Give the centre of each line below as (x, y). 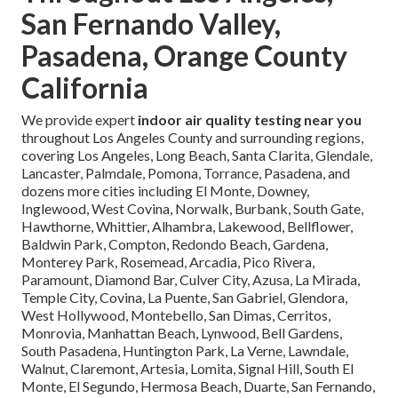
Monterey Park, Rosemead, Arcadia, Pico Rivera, (168, 262)
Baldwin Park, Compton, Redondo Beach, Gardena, (175, 244)
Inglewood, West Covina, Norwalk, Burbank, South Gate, (192, 209)
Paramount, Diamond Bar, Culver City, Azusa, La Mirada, (191, 280)
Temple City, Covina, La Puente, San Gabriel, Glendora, (184, 298)
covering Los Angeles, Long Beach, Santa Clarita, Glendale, (197, 155)
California (85, 88)
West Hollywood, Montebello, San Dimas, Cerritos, (176, 315)
